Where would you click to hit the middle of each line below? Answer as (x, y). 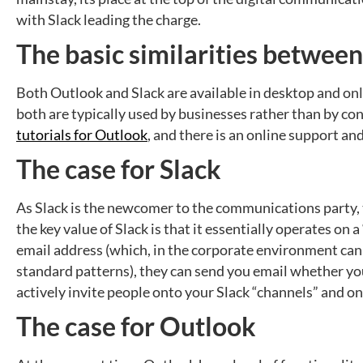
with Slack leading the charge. (109, 20)
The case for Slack (119, 170)
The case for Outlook (136, 327)
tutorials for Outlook (82, 135)
